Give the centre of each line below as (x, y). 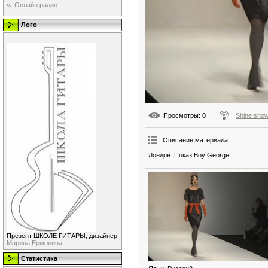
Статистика (39, 258)
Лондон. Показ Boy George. (190, 155)
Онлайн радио (36, 5)
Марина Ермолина (35, 243)
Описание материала (195, 140)
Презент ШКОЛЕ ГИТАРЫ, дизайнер (62, 236)
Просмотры (181, 115)
